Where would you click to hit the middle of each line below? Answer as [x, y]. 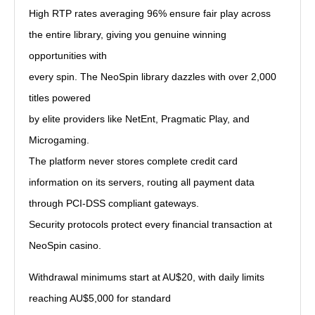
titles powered [60, 98]
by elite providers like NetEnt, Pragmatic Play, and [139, 119]
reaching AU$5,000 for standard [100, 298]
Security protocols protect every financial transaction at [150, 224]
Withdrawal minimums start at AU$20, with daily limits [147, 277]
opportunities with [68, 56]
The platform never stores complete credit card [133, 161]
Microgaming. [59, 140]
